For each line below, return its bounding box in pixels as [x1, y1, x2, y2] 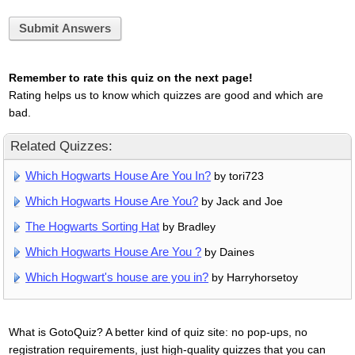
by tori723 [211, 170, 265, 183]
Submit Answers [18, 22, 111, 36]
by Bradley [159, 220, 216, 234]
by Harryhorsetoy [208, 271, 299, 284]
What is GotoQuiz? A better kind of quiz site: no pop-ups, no [8, 326, 307, 339]
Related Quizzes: [10, 138, 113, 154]
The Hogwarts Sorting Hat [25, 219, 160, 234]
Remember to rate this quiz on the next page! [8, 71, 253, 84]
